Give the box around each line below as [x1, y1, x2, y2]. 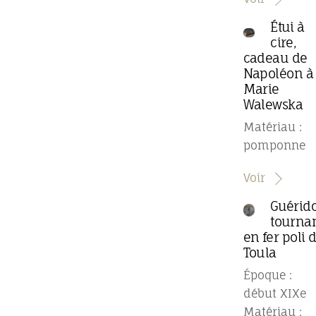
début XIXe [243, 286, 306, 300]
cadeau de [243, 50, 308, 66]
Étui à [270, 19, 305, 35]
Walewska [243, 97, 303, 113]
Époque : [243, 267, 292, 282]
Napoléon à [243, 66, 313, 82]
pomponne [243, 138, 305, 152]
